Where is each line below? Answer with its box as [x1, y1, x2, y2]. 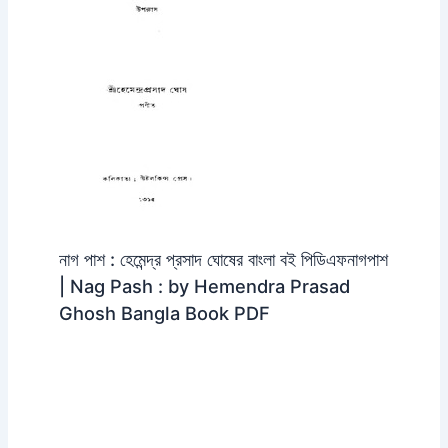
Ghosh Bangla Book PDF [58, 302, 270, 325]
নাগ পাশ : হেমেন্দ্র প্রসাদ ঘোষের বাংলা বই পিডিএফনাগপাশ [58, 248, 388, 271]
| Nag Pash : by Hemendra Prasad [58, 275, 350, 298]
